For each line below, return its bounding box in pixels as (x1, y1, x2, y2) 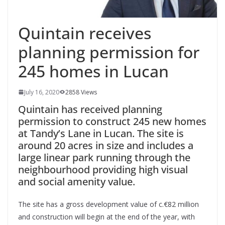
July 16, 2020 (24, 87, 59, 96)
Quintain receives (18, 22, 151, 44)
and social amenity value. (18, 174, 135, 188)
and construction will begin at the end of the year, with (18, 211, 195, 221)
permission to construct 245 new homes (18, 114, 206, 128)
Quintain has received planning (18, 102, 162, 116)
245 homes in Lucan (18, 60, 169, 82)
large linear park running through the (18, 150, 190, 164)
